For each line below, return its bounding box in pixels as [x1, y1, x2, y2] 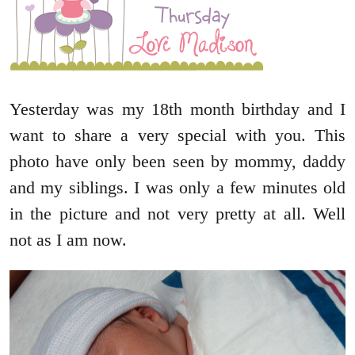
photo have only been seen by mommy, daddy [10, 151, 345, 172]
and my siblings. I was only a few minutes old [10, 177, 345, 198]
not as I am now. [10, 230, 127, 250]
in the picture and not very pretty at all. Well [10, 204, 345, 224]
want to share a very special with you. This [10, 125, 345, 146]
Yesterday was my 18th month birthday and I [10, 99, 345, 120]
